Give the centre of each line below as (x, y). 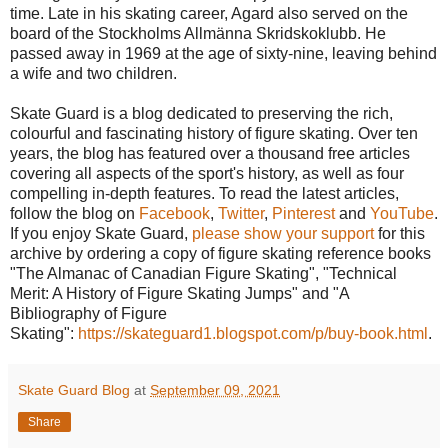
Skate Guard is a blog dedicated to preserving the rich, (201, 113)
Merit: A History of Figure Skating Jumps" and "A (179, 293)
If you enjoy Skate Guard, (101, 233)
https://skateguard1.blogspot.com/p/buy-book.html (253, 333)
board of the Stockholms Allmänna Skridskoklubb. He (198, 33)
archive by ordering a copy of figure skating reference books (220, 253)
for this (399, 233)
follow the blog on (74, 213)
